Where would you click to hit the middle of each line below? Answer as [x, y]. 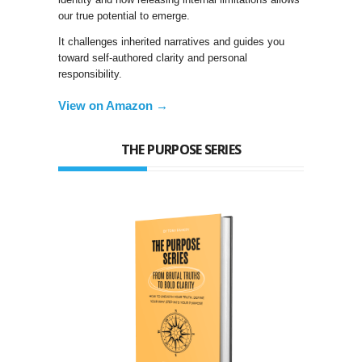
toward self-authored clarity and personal [153, 58]
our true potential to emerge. [124, 16]
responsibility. [90, 74]
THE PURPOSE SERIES [181, 150]
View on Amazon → [113, 106]
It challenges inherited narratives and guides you [171, 42]
